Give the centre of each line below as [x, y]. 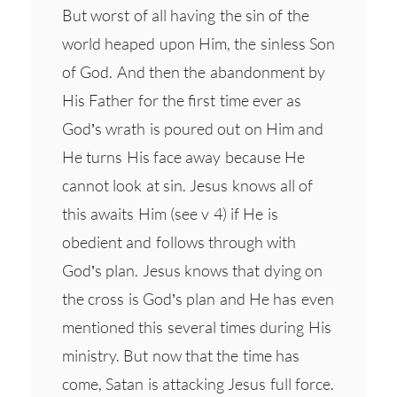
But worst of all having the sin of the [186, 15]
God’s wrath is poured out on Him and [193, 128]
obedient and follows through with [179, 241]
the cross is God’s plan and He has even [198, 298]
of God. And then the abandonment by [194, 71]
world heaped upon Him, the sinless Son [198, 43]
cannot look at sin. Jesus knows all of [188, 185]
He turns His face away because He [183, 156]
